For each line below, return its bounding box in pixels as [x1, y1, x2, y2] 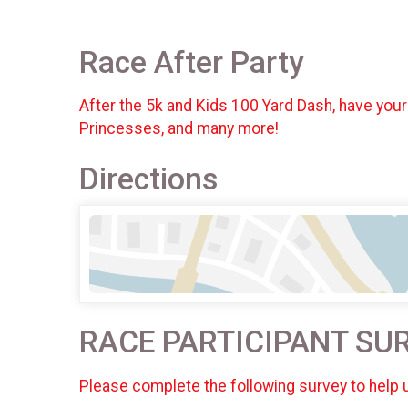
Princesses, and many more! [79, 119, 286, 138]
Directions [79, 161, 218, 198]
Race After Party [79, 44, 303, 80]
